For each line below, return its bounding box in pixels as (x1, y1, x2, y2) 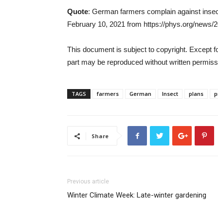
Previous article (67, 178, 109, 185)
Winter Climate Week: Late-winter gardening (67, 191, 206, 200)
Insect (162, 90, 178, 97)
